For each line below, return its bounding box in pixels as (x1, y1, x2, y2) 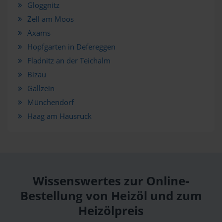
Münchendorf (27, 97, 74, 108)
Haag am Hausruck (27, 111, 92, 121)
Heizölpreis (78, 203, 144, 219)
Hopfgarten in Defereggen (27, 41, 115, 52)
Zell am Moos (27, 13, 74, 24)
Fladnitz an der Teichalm (27, 55, 111, 66)
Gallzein (27, 83, 55, 94)
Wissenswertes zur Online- (33, 173, 189, 189)
